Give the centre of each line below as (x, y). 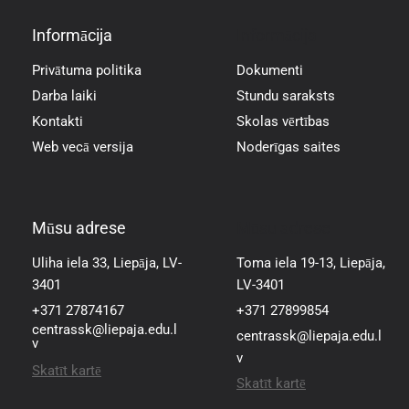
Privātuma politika (87, 70)
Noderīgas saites (288, 147)
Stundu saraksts (286, 95)
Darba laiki (64, 95)
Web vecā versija (83, 147)
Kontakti (58, 121)
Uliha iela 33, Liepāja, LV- (107, 262)
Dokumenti (270, 70)
